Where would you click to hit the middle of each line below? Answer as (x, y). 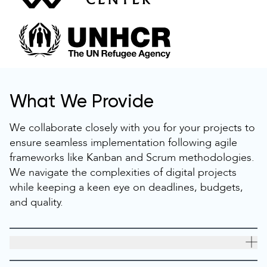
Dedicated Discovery (54, 242)
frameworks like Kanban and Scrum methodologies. (132, 157)
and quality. (36, 202)
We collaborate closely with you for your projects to (132, 128)
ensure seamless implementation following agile (123, 142)
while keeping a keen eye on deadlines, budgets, (126, 187)
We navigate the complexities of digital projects (123, 172)
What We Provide (82, 102)
